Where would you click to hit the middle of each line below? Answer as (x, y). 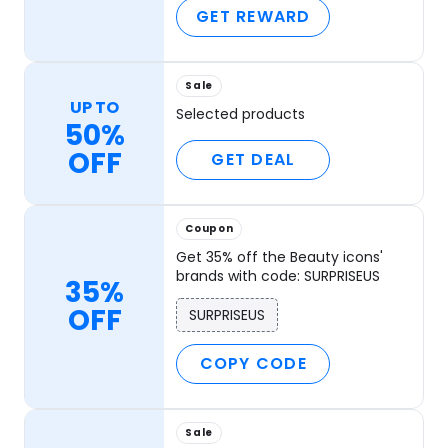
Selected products (241, 114)
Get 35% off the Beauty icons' (280, 257)
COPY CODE (253, 364)
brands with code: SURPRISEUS (278, 276)
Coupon (209, 229)
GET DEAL (253, 160)
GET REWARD (253, 17)
